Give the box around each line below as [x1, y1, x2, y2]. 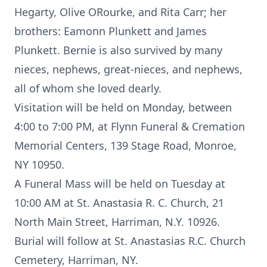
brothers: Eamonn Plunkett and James [14, 24, 207, 38]
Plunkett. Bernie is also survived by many [14, 43, 222, 57]
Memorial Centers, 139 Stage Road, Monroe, [14, 138, 237, 153]
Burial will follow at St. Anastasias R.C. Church [14, 234, 246, 248]
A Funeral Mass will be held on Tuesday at [14, 176, 225, 191]
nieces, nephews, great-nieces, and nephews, [14, 62, 243, 76]
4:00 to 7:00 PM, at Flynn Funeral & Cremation [14, 119, 245, 133]
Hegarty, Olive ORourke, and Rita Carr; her [14, 5, 226, 19]
